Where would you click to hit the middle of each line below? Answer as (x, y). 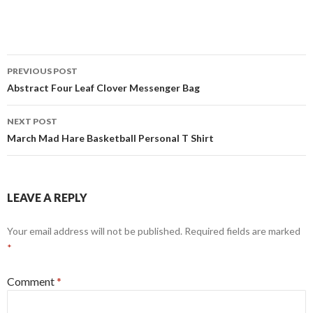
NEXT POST (32, 121)
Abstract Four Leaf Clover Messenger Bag (103, 87)
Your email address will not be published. (95, 231)
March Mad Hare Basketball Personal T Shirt (110, 138)
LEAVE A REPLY (47, 197)
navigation (50, 90)
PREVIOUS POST (42, 71)
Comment (32, 281)
